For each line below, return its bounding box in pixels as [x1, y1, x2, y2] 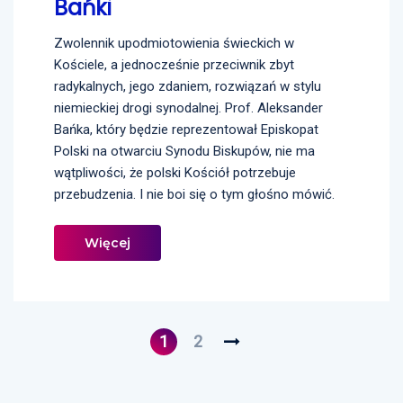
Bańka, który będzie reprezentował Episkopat [54, 121, 318, 138]
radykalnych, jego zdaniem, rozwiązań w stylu [54, 77, 321, 94]
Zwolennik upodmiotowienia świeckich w [54, 34, 294, 51]
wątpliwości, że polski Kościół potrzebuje [54, 164, 296, 181]
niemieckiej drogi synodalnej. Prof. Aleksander [54, 99, 323, 116]
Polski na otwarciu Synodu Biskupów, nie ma [54, 142, 315, 159]
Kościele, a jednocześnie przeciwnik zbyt [54, 56, 294, 73]
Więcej [84, 234, 131, 251]
